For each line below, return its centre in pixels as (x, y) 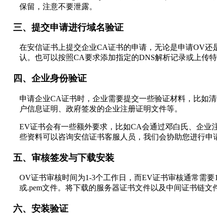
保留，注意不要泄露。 (58, 6)
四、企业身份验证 (45, 78)
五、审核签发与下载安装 (59, 157)
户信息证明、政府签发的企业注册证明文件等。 (101, 108)
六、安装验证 (36, 208)
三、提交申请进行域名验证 (64, 27)
